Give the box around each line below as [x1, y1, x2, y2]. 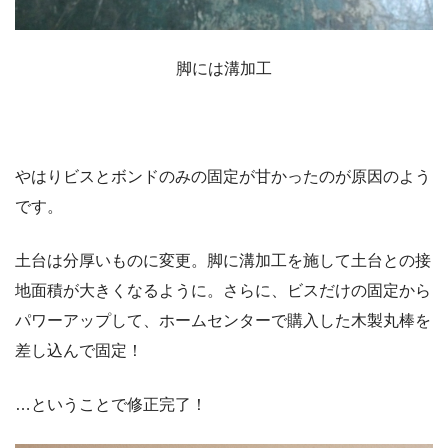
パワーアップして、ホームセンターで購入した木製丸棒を [15, 311, 431, 329]
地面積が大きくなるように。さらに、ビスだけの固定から [15, 281, 431, 299]
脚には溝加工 [176, 59, 272, 77]
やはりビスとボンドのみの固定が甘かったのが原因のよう [15, 167, 431, 185]
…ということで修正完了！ [15, 395, 207, 413]
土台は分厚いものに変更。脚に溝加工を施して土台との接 [15, 251, 431, 269]
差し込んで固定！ [15, 341, 143, 359]
